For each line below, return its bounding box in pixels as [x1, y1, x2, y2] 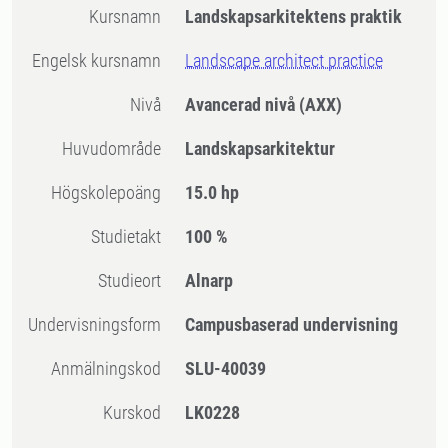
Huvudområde [73, 138, 162, 159]
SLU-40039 [185, 358, 267, 379]
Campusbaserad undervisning [185, 314, 399, 335]
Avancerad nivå [185, 94, 300, 115]
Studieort [107, 270, 162, 291]
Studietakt [100, 226, 162, 247]
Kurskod [113, 402, 162, 423]
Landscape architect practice [185, 50, 384, 71]
